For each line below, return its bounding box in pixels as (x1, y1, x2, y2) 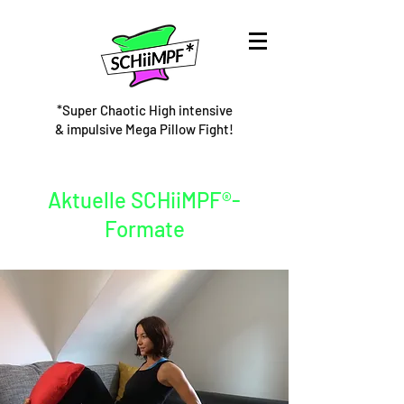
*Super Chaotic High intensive (56, 102, 233, 118)
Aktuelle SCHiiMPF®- (48, 187, 241, 213)
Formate (104, 216, 185, 242)
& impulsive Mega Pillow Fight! (55, 121, 234, 137)
